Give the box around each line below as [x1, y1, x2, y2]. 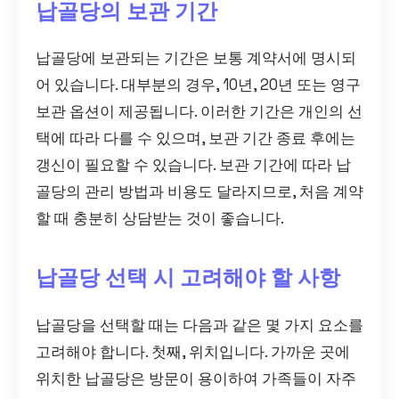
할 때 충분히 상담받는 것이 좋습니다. [36, 208, 284, 229]
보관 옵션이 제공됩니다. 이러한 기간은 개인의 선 [36, 102, 362, 122]
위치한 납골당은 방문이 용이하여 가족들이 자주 [36, 369, 356, 389]
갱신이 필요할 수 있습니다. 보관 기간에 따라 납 [36, 155, 351, 175]
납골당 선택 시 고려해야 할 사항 [36, 264, 340, 292]
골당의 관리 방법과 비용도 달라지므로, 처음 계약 [36, 182, 363, 202]
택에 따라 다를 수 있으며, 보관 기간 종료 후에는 [36, 128, 355, 149]
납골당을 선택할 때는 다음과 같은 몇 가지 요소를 [36, 315, 363, 336]
